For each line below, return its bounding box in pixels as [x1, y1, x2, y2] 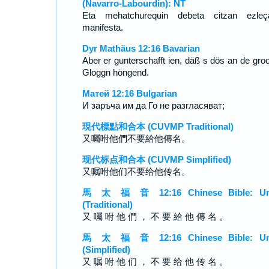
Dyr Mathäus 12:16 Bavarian [82, 43, 200, 53]
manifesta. [82, 22, 123, 32]
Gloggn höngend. [82, 67, 149, 77]
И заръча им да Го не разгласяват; [82, 100, 225, 110]
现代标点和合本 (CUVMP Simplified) [82, 154, 231, 165]
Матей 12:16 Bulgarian [82, 88, 177, 98]
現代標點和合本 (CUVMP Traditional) [82, 121, 234, 131]
